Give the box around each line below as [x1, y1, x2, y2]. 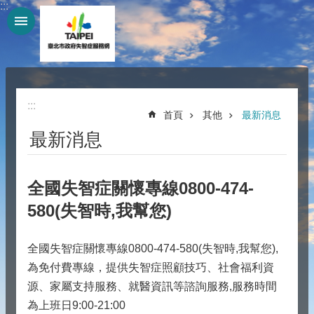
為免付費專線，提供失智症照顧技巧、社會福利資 [27, 261, 274, 273]
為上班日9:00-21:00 [27, 299, 125, 311]
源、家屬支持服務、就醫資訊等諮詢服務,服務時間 [27, 280, 277, 292]
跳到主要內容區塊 [7, 8, 97, 20]
